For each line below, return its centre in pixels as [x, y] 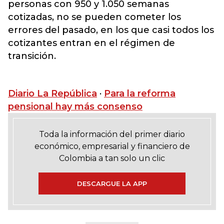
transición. [32, 56]
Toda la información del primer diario [112, 134]
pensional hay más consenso [75, 106]
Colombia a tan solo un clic [112, 158]
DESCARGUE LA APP [112, 183]
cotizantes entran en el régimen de [91, 43]
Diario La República [52, 93]
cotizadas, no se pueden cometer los [94, 17]
